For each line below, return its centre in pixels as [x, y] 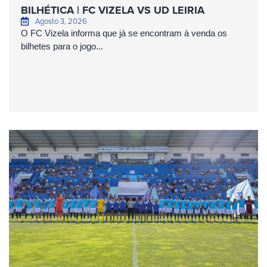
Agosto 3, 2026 [61, 21]
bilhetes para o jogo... [62, 46]
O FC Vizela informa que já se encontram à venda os [124, 33]
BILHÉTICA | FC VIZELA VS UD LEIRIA [113, 10]
